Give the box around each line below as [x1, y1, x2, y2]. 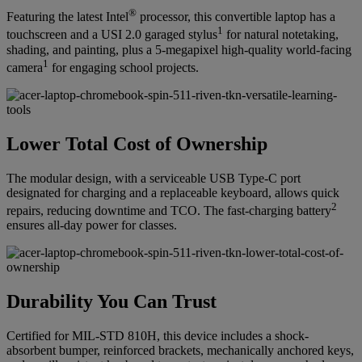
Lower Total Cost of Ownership [6, 133, 267, 154]
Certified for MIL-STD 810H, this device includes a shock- [6, 328, 309, 343]
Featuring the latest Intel [6, 10, 128, 24]
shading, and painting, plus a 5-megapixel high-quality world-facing [6, 42, 351, 57]
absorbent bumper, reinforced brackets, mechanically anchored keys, [6, 343, 354, 357]
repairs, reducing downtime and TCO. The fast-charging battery [6, 204, 331, 218]
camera [6, 60, 43, 74]
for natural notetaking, [223, 27, 339, 42]
